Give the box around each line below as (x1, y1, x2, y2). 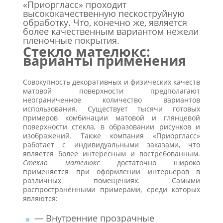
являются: (23, 193, 58, 203)
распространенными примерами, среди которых (23, 184, 200, 194)
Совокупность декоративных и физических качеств (23, 77, 200, 87)
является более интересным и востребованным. (23, 148, 200, 158)
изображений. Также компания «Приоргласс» (23, 130, 200, 140)
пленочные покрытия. (23, 34, 119, 46)
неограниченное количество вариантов (23, 95, 200, 105)
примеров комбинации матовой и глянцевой (23, 112, 200, 122)
